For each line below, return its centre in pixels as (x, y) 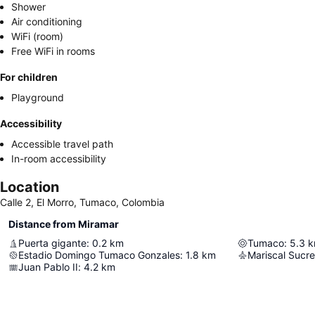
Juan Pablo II (48, 267)
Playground (38, 97)
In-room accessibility (59, 159)
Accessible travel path (62, 144)
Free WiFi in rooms (53, 51)
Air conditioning (47, 21)
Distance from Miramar (64, 224)
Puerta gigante (52, 243)
